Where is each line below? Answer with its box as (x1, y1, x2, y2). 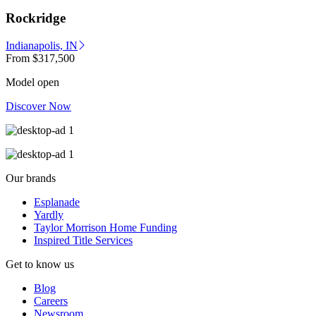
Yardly (34, 209, 63, 221)
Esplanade (34, 196, 80, 209)
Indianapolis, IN (6, 39, 78, 52)
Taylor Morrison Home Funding (34, 221, 177, 234)
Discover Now (6, 100, 71, 113)
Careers (34, 295, 68, 308)
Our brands (6, 172, 56, 185)
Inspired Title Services (34, 234, 133, 247)
